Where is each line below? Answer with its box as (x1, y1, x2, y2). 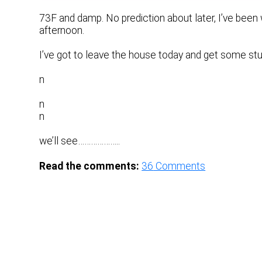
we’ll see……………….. (39, 135, 120, 147)
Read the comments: (39, 160, 140, 173)
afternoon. (39, 24, 85, 36)
